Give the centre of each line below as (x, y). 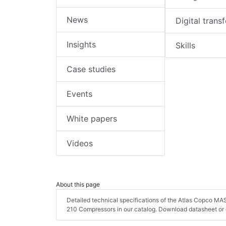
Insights (81, 45)
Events (79, 94)
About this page (78, 185)
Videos (80, 144)
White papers (92, 119)
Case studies (91, 69)
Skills (185, 46)
